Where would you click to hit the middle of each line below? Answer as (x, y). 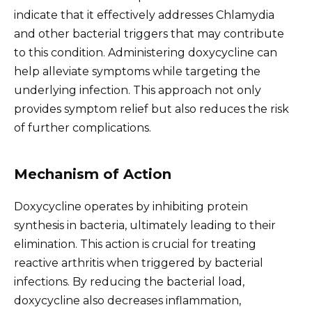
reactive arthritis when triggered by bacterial (139, 263)
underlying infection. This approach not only (138, 90)
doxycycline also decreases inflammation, (127, 300)
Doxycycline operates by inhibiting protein (131, 206)
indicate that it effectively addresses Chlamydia (144, 15)
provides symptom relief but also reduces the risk (151, 109)
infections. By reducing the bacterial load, (129, 281)
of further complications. (83, 127)
